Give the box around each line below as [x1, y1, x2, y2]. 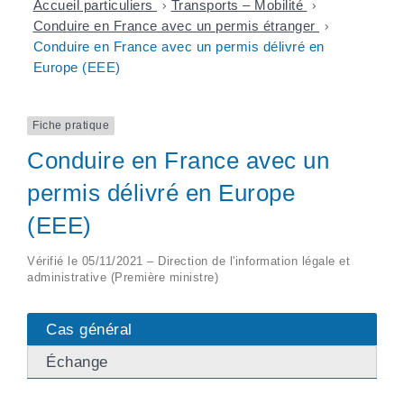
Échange [46, 352, 108, 371]
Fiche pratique [32, 119, 109, 133]
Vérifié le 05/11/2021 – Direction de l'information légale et [27, 253, 350, 268]
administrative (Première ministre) [27, 270, 218, 284]
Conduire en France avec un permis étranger [32, 18, 319, 34]
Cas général [46, 319, 133, 338]
